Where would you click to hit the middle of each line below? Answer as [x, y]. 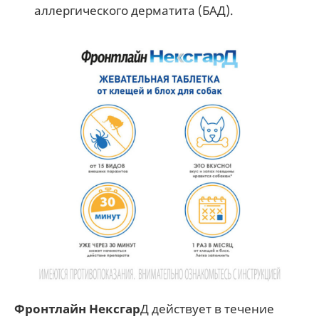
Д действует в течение [207, 309]
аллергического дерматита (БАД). [134, 10]
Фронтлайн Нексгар [77, 309]
